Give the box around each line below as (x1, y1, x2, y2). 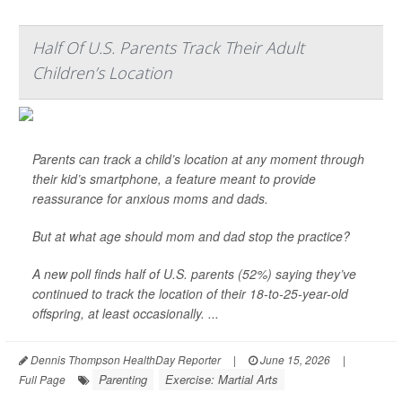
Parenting (99, 371, 147, 388)
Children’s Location (32, 62, 172, 83)
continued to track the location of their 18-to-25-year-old (32, 284, 348, 302)
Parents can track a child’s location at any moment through (32, 150, 364, 168)
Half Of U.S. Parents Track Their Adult (32, 37, 304, 58)
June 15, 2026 (258, 352, 330, 367)
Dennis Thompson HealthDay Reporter (28, 352, 221, 367)
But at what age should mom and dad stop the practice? (32, 227, 357, 245)
